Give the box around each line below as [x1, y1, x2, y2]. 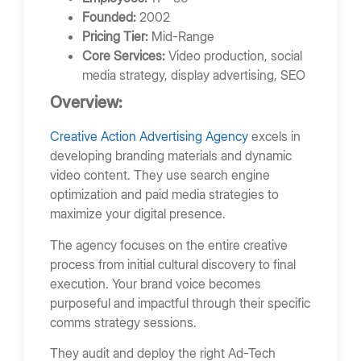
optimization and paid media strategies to [50, 186, 279, 203]
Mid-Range [148, 28, 214, 45]
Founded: [82, 9, 136, 26]
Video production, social [165, 48, 302, 64]
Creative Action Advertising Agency [50, 128, 248, 145]
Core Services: [82, 48, 165, 64]
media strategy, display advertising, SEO [82, 67, 305, 84]
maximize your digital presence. [50, 205, 229, 222]
